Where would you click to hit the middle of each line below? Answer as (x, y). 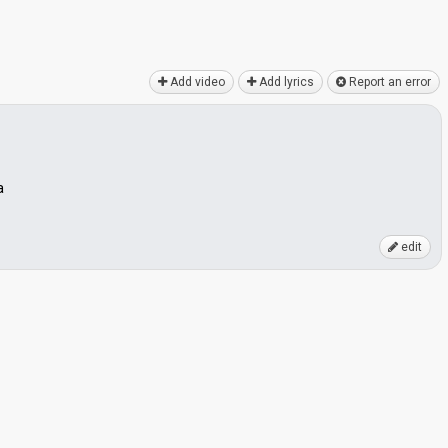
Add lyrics (285, 82)
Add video (196, 82)
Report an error (388, 82)
